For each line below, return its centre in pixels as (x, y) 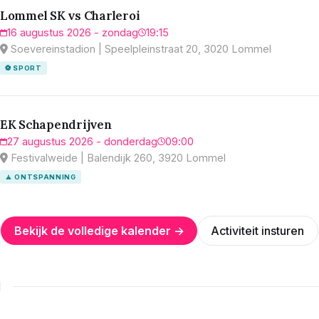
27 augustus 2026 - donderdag (82, 141)
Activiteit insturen (258, 230)
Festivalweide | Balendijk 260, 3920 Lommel (117, 157)
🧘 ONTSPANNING (41, 177)
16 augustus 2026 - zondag (73, 32)
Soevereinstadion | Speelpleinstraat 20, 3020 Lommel (140, 48)
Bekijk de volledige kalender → (99, 230)
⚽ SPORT (23, 68)
